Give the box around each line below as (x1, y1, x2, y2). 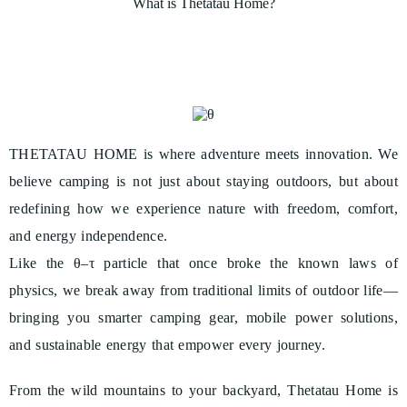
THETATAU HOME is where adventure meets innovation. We (9, 146, 398, 163)
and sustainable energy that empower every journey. (9, 337, 325, 353)
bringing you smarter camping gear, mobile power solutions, (9, 310, 398, 326)
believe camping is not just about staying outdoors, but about (9, 174, 398, 190)
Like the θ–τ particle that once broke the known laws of (9, 255, 398, 272)
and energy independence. (9, 228, 168, 244)
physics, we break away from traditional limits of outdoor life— (9, 283, 398, 299)
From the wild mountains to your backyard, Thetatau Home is (9, 382, 398, 399)
